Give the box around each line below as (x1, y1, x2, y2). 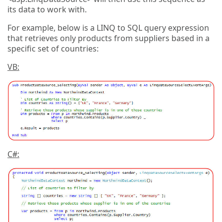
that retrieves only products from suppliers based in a (7, 32, 210, 44)
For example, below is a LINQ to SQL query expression (7, 22, 209, 33)
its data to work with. (7, 3, 87, 15)
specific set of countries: (7, 43, 99, 54)
